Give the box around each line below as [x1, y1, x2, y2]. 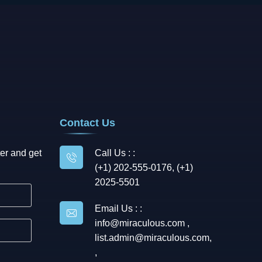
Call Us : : [95, 148, 135, 158]
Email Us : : [95, 204, 142, 213]
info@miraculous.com [95, 218, 187, 228]
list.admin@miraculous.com [95, 233, 209, 243]
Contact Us [60, 117, 115, 129]
